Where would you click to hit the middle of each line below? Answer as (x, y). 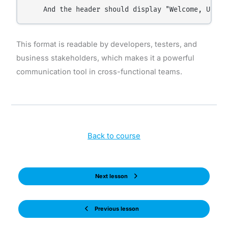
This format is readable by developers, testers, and (106, 44)
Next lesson (111, 176)
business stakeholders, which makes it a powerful (105, 58)
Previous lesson (117, 208)
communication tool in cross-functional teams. (99, 72)
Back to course (114, 136)
